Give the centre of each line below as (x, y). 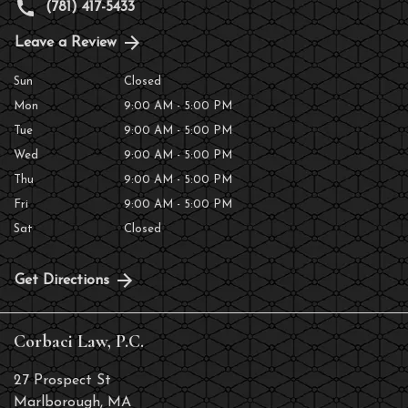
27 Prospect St (62, 380)
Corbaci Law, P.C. (79, 341)
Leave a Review (66, 42)
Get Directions (62, 280)
